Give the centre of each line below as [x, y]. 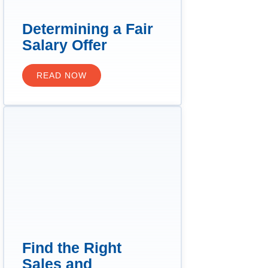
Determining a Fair [87, 29]
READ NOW [61, 76]
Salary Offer [64, 45]
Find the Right [71, 248]
